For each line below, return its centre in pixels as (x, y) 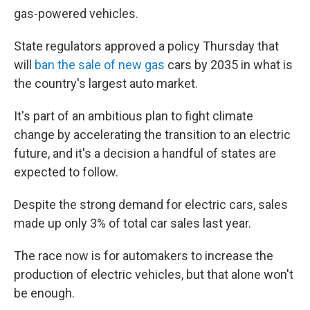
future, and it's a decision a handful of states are (145, 153)
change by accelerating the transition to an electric (152, 135)
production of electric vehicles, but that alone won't (154, 274)
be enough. (44, 293)
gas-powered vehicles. (76, 13)
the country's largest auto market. (106, 83)
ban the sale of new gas (98, 65)
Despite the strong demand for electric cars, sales (151, 204)
